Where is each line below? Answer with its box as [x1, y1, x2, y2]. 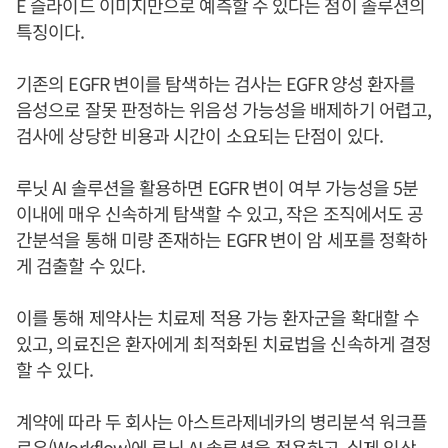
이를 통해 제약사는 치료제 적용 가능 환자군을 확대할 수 [16, 303, 420, 330]
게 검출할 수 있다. [16, 251, 146, 278]
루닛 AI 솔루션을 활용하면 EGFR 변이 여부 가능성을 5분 [16, 173, 419, 200]
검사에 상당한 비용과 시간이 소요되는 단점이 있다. [16, 121, 383, 148]
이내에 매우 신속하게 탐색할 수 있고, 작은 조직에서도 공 [16, 199, 424, 226]
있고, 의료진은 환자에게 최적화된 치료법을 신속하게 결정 [16, 329, 432, 356]
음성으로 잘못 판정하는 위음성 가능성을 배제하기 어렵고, [16, 95, 432, 122]
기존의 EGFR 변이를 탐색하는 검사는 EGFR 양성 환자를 [16, 69, 416, 96]
